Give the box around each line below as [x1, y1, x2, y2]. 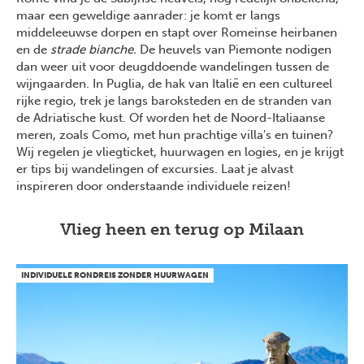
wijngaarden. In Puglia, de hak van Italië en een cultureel [16, 76, 332, 92]
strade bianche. [50, 42, 140, 58]
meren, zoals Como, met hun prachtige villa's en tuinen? [16, 128, 333, 143]
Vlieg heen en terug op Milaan [60, 219, 304, 240]
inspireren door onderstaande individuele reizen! [16, 179, 291, 194]
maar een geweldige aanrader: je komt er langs [16, 8, 280, 24]
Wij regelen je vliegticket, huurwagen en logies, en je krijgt [16, 145, 344, 160]
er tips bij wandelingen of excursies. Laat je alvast [16, 162, 293, 177]
